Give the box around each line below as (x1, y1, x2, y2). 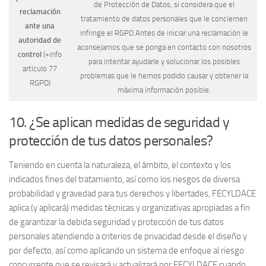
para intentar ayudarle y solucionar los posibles (88, 57, 240, 66)
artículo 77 (23, 64, 57, 74)
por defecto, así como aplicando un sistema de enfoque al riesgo (9, 245, 244, 256)
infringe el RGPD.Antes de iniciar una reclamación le (80, 28, 248, 38)
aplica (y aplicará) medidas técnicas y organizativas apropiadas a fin (9, 202, 250, 214)
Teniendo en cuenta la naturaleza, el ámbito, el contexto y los (9, 160, 231, 171)
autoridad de (18, 36, 61, 45)
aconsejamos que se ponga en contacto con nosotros (77, 43, 251, 52)
